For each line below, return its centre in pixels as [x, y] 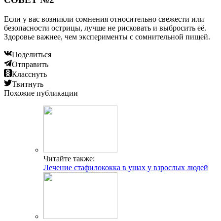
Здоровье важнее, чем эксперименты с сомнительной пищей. [107, 37]
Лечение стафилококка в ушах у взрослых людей [126, 167]
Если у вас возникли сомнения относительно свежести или [104, 19]
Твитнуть [28, 84]
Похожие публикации [41, 93]
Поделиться [32, 54]
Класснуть [29, 74]
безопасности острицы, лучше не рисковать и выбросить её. [105, 28]
